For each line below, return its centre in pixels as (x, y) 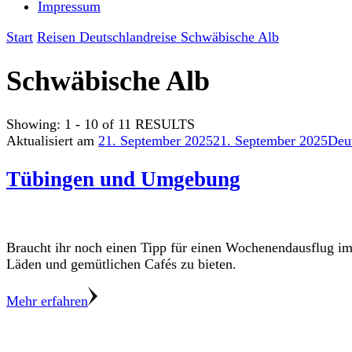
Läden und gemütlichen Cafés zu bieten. (121, 264)
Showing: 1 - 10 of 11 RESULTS (101, 125)
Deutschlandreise (130, 37)
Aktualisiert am (52, 141)
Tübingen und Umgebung (123, 179)
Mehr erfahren (47, 301)
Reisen (58, 37)
